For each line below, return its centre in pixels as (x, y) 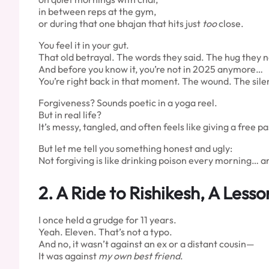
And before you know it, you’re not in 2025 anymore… (151, 69)
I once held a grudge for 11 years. (107, 219)
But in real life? (70, 114)
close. (230, 23)
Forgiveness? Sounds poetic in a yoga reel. (128, 102)
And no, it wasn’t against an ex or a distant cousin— (147, 243)
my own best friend (139, 255)
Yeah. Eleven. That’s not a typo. (105, 231)
